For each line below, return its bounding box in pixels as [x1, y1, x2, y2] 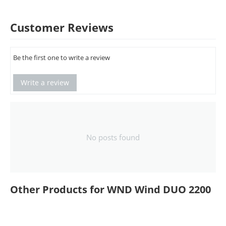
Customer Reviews [10, 20, 114, 35]
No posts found [86, 132, 140, 142]
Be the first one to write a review [13, 53, 110, 62]
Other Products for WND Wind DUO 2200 [10, 183, 211, 196]
